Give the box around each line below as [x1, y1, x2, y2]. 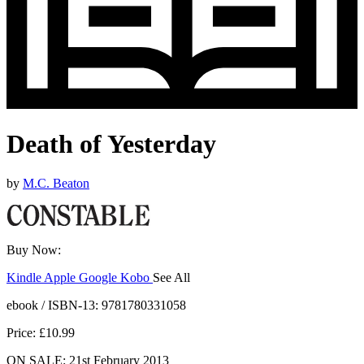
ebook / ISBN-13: [6, 298, 102, 313]
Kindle [6, 271, 44, 285]
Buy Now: [6, 243, 61, 258]
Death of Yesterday [6, 129, 216, 158]
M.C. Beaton [23, 176, 89, 191]
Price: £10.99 [6, 326, 75, 340]
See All [153, 271, 190, 285]
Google [79, 271, 120, 285]
